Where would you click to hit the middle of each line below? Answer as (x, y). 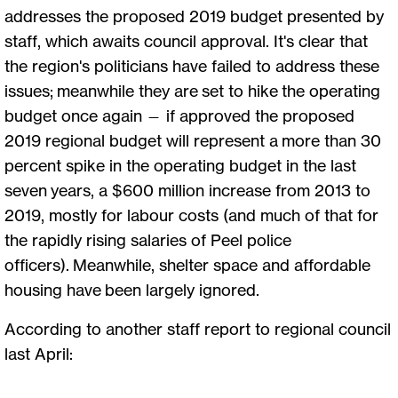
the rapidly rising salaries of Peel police (148, 239)
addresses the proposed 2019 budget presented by (194, 16)
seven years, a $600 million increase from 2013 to (187, 190)
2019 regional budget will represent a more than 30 (193, 140)
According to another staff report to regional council (198, 328)
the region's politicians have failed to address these (192, 65)
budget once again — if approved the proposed (179, 115)
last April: (39, 353)
